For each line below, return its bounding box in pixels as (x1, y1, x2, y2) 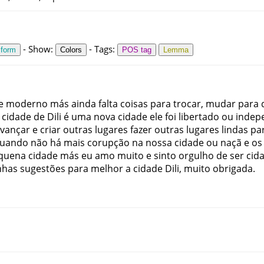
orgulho (179, 149, 214, 163)
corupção (87, 136, 130, 150)
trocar (173, 97, 201, 111)
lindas (222, 123, 248, 137)
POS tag (122, 45, 151, 54)
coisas (120, 97, 148, 111)
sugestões (20, 162, 65, 176)
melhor (91, 162, 123, 176)
